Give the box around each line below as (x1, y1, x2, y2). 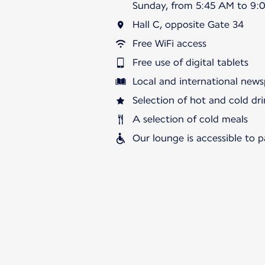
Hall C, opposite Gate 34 (132, 18, 244, 30)
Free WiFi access (132, 37, 206, 49)
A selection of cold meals (132, 113, 248, 125)
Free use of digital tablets (132, 56, 248, 68)
